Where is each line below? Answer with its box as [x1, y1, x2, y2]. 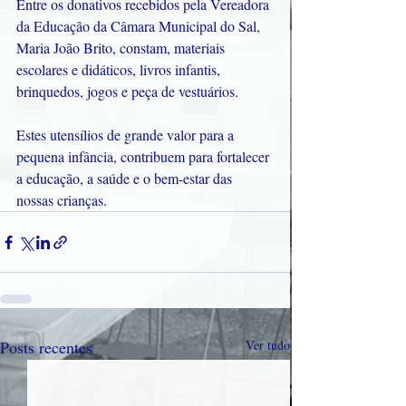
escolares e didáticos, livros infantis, [16, 60, 224, 80]
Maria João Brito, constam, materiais [16, 38, 228, 58]
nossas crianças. [16, 190, 107, 210]
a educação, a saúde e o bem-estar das [16, 169, 236, 188]
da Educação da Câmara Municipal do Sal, [16, 16, 264, 36]
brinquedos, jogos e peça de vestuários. [16, 82, 242, 101]
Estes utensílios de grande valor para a [16, 125, 237, 145]
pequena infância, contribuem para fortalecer [16, 147, 273, 167]
